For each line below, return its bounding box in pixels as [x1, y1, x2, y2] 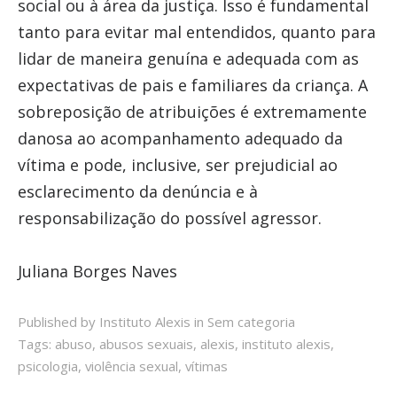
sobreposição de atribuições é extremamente [17, 101, 367, 122]
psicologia [17, 357, 78, 375]
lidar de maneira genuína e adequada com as [17, 48, 359, 69]
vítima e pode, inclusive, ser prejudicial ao [17, 154, 338, 175]
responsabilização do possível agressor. [17, 207, 322, 229]
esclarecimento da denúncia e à [17, 181, 258, 202]
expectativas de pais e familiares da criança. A [17, 74, 368, 96]
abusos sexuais [98, 335, 193, 353]
